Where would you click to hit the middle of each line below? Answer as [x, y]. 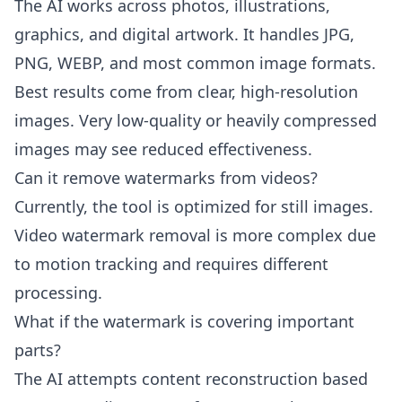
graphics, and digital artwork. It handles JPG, [184, 34]
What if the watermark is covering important [184, 321]
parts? [38, 350]
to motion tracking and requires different [171, 264]
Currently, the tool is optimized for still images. [194, 206]
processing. [58, 293]
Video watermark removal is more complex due [195, 235]
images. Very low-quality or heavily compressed [196, 120]
